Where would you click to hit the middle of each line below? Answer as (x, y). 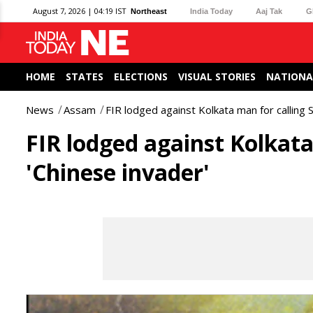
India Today (212, 11)
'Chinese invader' (118, 172)
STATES (85, 77)
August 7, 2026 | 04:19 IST (80, 11)
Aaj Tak (269, 11)
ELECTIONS (141, 77)
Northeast (149, 11)
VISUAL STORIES (217, 77)
